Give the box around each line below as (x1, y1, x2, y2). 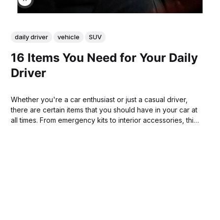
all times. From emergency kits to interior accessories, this (11, 116, 197, 125)
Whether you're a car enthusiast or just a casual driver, (11, 95, 188, 104)
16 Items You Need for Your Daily (11, 50, 198, 65)
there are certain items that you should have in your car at (11, 106, 198, 114)
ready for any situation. (11, 137, 85, 145)
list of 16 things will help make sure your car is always (11, 126, 182, 135)
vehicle (57, 33, 80, 41)
